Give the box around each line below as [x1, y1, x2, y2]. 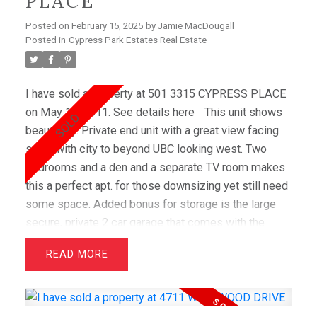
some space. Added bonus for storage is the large [25, 197, 276, 211]
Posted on [25, 20, 71, 31]
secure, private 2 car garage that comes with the [25, 215, 265, 229]
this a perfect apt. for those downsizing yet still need [25, 178, 288, 192]
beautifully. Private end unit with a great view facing [25, 123, 279, 137]
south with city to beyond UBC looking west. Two [25, 142, 267, 156]
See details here [113, 105, 195, 119]
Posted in [25, 34, 66, 45]
